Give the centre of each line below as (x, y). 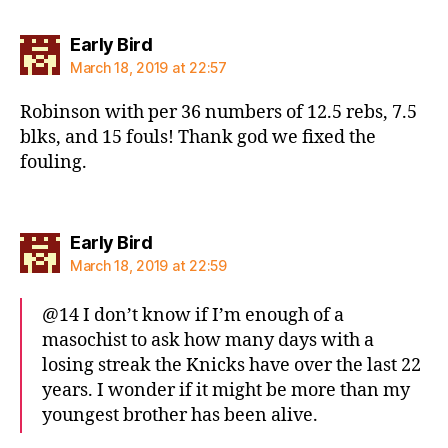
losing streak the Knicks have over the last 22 (231, 365)
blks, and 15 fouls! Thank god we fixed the (198, 137)
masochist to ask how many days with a (208, 340)
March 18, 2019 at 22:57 (148, 67)
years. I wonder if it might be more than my (226, 390)
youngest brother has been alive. (180, 415)
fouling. (53, 162)
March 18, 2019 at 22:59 (148, 265)
